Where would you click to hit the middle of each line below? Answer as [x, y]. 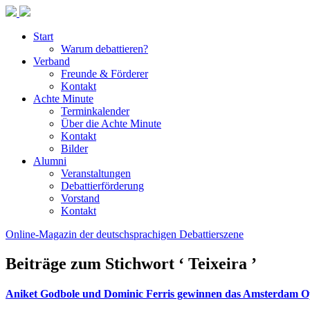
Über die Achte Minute [111, 124]
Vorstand [80, 198]
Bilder [74, 148]
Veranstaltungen [96, 173]
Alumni [50, 161]
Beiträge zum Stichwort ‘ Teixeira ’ [131, 263]
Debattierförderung [102, 186]
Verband [52, 61]
